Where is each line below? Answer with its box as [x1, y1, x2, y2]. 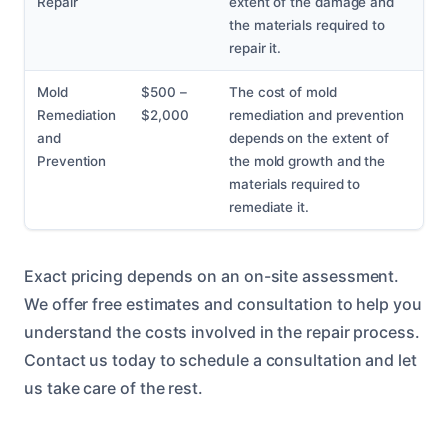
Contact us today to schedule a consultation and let [24, 350, 417, 371]
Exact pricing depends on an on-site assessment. [24, 266, 400, 287]
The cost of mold [229, 84, 337, 101]
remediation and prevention [229, 107, 404, 124]
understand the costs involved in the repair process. [24, 322, 420, 343]
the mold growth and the [229, 153, 386, 170]
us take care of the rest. [24, 378, 203, 399]
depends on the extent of [229, 130, 390, 147]
